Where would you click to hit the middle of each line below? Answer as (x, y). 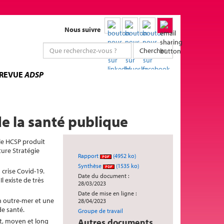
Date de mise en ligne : (107, 193)
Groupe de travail (100, 211)
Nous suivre (82, 29)
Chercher (153, 50)
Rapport (89, 156)
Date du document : (103, 176)
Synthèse (90, 166)
